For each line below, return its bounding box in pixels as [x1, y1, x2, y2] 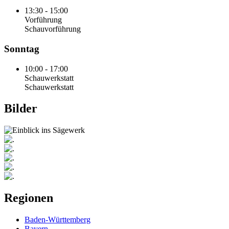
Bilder [4, 102, 37, 116]
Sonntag [4, 43, 39, 54]
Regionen [4, 191, 53, 205]
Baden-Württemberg [25, 215, 90, 224]
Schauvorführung [25, 25, 81, 34]
